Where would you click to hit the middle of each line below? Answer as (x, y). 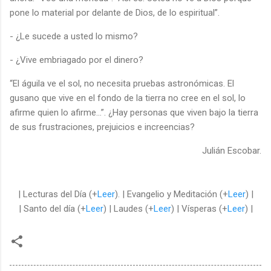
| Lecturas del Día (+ (57, 194)
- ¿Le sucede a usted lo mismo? (74, 36)
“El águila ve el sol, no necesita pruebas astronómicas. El (122, 83)
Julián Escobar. (232, 150)
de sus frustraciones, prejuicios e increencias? (102, 127)
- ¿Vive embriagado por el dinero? (77, 60)
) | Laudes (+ (128, 208)
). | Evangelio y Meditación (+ (171, 194)
